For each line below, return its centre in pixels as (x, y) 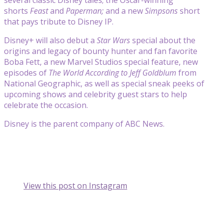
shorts (17, 11)
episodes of (26, 72)
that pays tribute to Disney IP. (59, 21)
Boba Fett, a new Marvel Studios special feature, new (101, 62)
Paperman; (85, 11)
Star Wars (113, 40)
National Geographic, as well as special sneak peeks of (104, 83)
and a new (124, 11)
